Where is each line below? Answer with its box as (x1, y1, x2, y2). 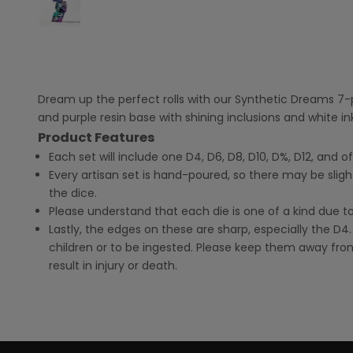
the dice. (49, 185, 97, 202)
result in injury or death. (49, 258, 177, 274)
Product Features (38, 128, 155, 147)
